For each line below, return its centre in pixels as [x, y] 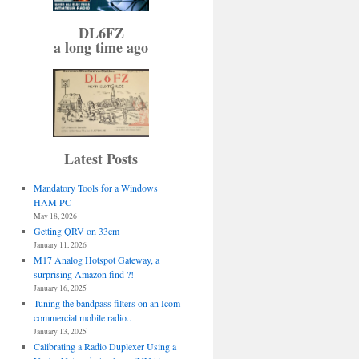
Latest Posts [101, 158]
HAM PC [52, 202]
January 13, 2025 [60, 331]
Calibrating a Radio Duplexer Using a [105, 346]
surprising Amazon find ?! [83, 274]
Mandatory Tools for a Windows [95, 187]
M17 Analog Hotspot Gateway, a [96, 259]
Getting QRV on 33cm [76, 230]
